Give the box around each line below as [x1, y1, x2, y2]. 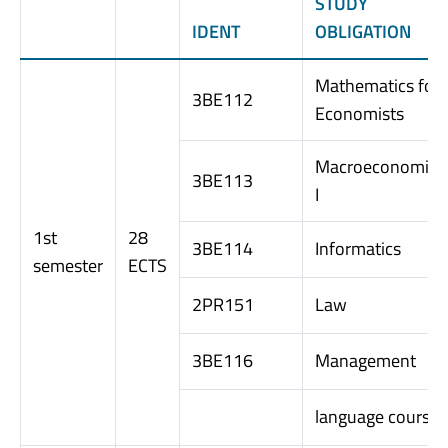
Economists [315, 99, 404, 127]
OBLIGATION [315, 17, 411, 45]
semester [33, 251, 103, 279]
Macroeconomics [315, 152, 445, 180]
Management [315, 346, 416, 374]
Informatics [315, 234, 401, 262]
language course [315, 402, 439, 430]
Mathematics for [315, 71, 440, 99]
